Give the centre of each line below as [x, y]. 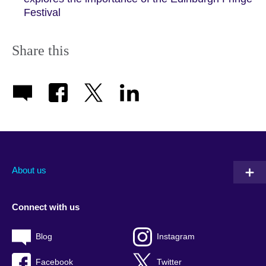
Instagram [176, 236]
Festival [42, 12]
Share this [40, 50]
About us [29, 170]
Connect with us [46, 207]
